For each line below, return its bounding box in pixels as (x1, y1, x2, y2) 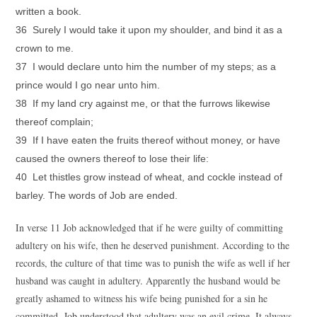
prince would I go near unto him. (16, 79, 161, 91)
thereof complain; (16, 116, 94, 127)
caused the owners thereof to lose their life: (16, 153, 209, 164)
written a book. (16, 6, 82, 17)
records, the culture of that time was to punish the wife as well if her (16, 256, 291, 270)
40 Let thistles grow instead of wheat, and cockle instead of (16, 171, 283, 183)
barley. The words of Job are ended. (16, 190, 178, 201)
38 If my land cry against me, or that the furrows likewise (16, 98, 271, 109)
